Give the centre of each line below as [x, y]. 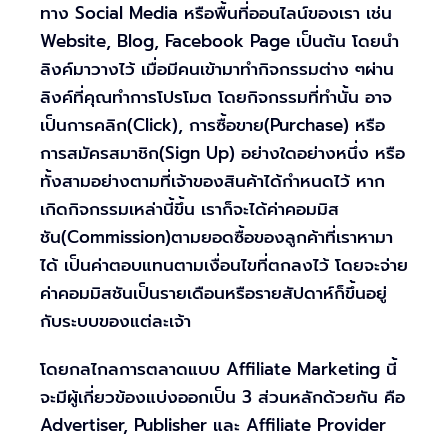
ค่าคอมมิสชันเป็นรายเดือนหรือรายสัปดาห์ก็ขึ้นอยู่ [213, 293]
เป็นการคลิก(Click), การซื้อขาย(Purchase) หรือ [212, 125]
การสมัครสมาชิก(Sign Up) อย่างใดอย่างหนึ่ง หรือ [222, 153]
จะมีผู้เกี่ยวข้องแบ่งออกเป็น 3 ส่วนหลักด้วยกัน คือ [222, 397]
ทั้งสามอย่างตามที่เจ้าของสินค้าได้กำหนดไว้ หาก [212, 181]
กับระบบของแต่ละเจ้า [115, 321]
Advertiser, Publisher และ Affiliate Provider [213, 425]
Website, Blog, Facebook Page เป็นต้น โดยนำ [219, 41]
